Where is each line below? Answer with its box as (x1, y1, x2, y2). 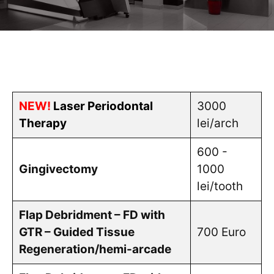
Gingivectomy (18, 162, 98, 176)
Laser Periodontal (53, 99, 153, 113)
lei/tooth (196, 179, 243, 193)
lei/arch (196, 116, 239, 130)
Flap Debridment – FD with (18, 208, 165, 222)
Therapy (18, 116, 67, 130)
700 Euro (196, 225, 246, 239)
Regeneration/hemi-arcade (18, 242, 171, 256)
